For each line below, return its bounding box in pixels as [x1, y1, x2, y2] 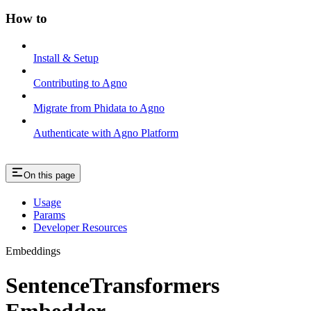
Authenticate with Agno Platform [33, 126, 178, 139]
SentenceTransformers [6, 272, 219, 298]
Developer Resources [33, 221, 127, 234]
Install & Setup [33, 51, 99, 64]
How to [6, 10, 47, 26]
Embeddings [6, 245, 60, 258]
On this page [24, 170, 75, 181]
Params [33, 209, 65, 221]
